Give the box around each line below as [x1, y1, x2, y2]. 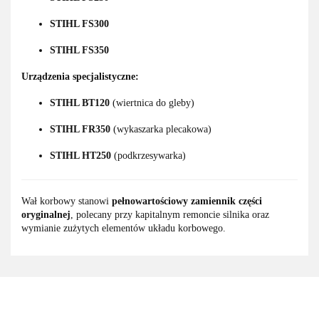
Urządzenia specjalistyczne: [21, 71, 139, 83]
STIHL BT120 [50, 98, 110, 109]
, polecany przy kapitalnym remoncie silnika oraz [70, 209, 269, 221]
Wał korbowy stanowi [21, 196, 112, 207]
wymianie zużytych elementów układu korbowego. [21, 223, 226, 234]
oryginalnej [21, 209, 70, 221]
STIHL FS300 [50, 19, 109, 30]
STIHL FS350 [50, 45, 109, 56]
